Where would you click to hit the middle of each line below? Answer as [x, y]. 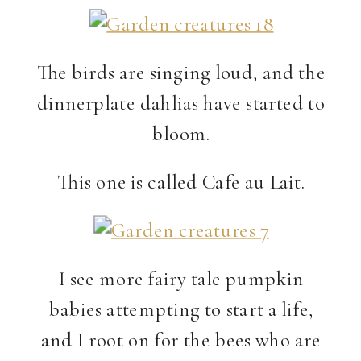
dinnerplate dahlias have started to [181, 102]
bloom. [181, 133]
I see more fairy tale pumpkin [181, 279]
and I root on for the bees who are [181, 339]
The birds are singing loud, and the [181, 72]
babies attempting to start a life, [181, 309]
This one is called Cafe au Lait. [181, 181]
